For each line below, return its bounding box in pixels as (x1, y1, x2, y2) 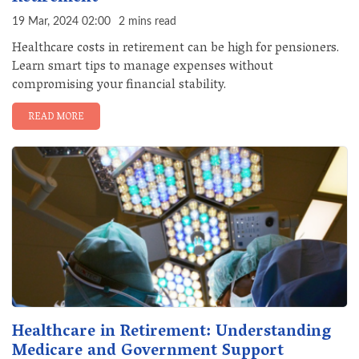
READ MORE (28, 108, 84, 127)
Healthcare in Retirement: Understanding (12, 317, 331, 348)
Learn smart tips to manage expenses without (12, 55, 273, 79)
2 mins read (119, 16, 176, 27)
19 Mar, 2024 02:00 (12, 16, 111, 27)
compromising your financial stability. (12, 74, 226, 98)
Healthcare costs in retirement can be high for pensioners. (12, 37, 339, 61)
